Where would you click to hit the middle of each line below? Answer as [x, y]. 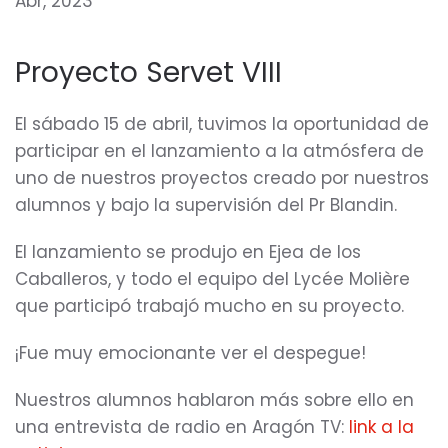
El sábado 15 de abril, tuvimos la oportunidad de [222, 124]
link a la [381, 427]
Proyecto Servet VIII [148, 72]
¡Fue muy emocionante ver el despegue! [190, 353]
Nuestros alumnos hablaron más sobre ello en [214, 400]
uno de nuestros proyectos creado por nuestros [222, 178]
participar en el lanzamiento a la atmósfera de [219, 151]
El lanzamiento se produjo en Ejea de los [188, 252]
